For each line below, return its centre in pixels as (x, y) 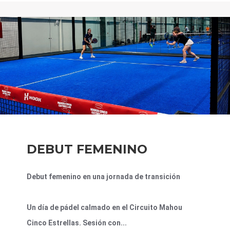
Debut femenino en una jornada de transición (103, 177)
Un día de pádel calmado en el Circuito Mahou (104, 208)
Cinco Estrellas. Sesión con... (77, 223)
